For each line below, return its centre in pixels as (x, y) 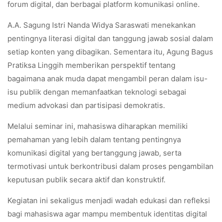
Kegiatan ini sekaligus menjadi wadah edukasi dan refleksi (109, 200)
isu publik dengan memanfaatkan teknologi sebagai (97, 92)
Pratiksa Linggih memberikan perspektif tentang (91, 65)
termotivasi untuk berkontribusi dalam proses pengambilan (111, 166)
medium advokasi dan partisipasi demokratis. (86, 105)
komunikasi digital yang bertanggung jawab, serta (94, 153)
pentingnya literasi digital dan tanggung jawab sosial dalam (110, 38)
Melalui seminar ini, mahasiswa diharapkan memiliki (98, 126)
